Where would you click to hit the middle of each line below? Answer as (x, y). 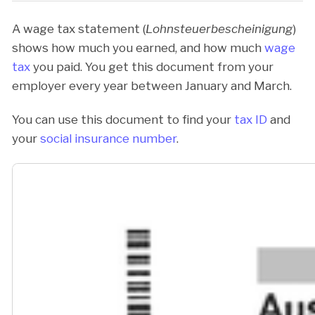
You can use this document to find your (123, 120)
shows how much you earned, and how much (138, 47)
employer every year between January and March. (152, 85)
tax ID (251, 120)
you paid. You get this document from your (152, 66)
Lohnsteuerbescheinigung (219, 28)
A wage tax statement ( (79, 28)
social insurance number (108, 139)
